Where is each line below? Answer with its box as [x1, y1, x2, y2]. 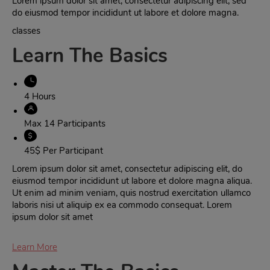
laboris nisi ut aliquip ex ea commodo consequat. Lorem [12, 199, 232, 212]
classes [12, 25, 40, 37]
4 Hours [24, 90, 55, 102]
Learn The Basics [12, 42, 168, 69]
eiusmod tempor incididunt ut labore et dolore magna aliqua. [12, 175, 252, 187]
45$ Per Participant [24, 145, 103, 157]
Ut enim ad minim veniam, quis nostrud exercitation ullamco [12, 187, 251, 199]
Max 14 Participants [24, 118, 105, 130]
